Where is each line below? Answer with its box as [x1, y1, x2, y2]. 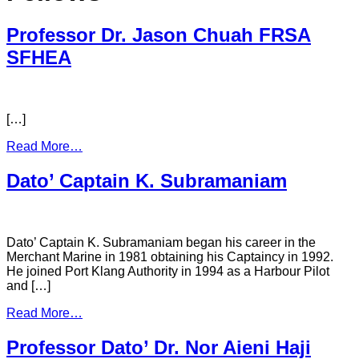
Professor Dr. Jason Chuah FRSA [6, 24, 311, 46]
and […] [6, 279, 50, 293]
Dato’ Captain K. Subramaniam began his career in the [6, 236, 316, 250]
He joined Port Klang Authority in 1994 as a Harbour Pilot [6, 264, 329, 279]
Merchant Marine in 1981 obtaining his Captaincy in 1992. [6, 250, 333, 264]
